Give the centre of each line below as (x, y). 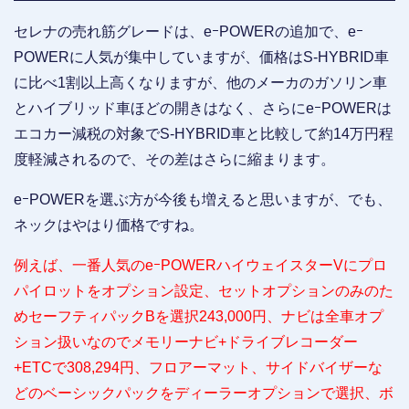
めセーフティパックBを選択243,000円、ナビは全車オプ (199, 316)
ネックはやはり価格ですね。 (109, 225)
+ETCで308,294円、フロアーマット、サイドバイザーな (198, 367)
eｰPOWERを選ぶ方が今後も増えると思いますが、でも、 (203, 199)
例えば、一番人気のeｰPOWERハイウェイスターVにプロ (200, 265)
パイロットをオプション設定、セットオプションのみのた (204, 290)
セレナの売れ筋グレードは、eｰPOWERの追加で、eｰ (189, 31)
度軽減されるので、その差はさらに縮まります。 (174, 159)
